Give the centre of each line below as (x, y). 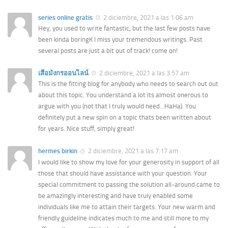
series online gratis (65, 17)
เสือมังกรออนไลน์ (63, 73)
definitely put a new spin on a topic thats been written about (125, 118)
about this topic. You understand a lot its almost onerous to (123, 95)
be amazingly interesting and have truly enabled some (116, 195)
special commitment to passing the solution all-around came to (129, 184)
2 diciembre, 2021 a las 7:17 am (132, 151)
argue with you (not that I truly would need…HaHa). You (117, 106)
